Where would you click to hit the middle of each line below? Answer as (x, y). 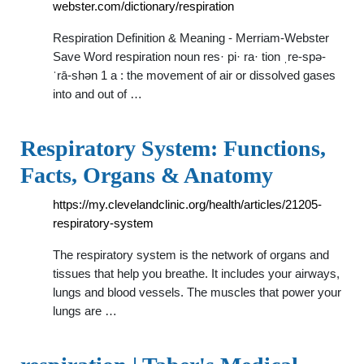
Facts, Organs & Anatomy (147, 175)
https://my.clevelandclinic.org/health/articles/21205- (187, 204)
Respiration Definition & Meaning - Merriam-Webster (191, 38)
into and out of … (97, 94)
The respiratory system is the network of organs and (191, 255)
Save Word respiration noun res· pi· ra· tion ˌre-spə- (189, 56)
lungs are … (85, 311)
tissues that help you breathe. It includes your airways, (196, 273)
